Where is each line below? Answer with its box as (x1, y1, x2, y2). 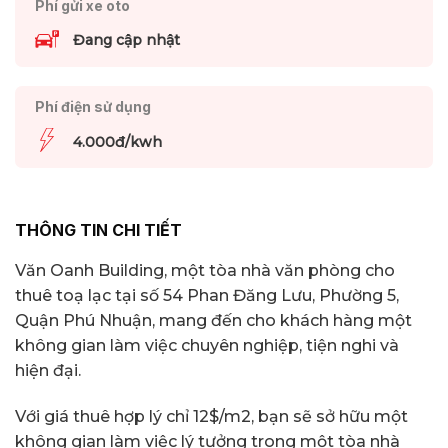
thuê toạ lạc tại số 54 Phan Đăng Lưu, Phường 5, (15, 286, 399, 306)
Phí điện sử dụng (34, 98, 151, 116)
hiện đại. (15, 361, 81, 381)
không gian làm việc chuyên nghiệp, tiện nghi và (15, 336, 399, 356)
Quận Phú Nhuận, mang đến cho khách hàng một (15, 311, 412, 331)
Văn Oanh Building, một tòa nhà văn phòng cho (15, 261, 395, 281)
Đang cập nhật (72, 31, 180, 50)
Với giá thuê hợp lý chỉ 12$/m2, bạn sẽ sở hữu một (15, 407, 408, 427)
